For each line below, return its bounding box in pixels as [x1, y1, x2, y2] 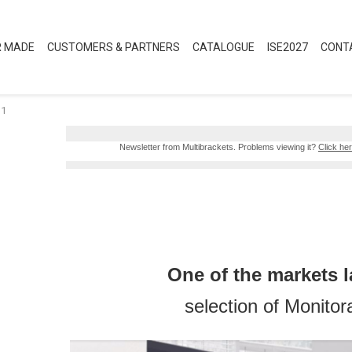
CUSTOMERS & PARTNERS [47, 41, 180, 53]
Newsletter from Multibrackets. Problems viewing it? [119, 142, 318, 152]
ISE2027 [267, 41, 308, 53]
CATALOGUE [192, 41, 255, 53]
